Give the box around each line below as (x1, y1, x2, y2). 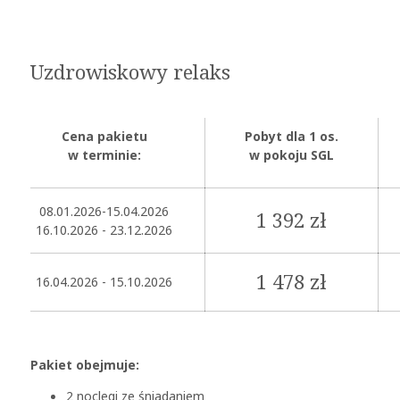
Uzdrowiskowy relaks (30, 57, 230, 88)
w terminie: (67, 145, 141, 164)
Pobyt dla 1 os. (245, 126, 338, 146)
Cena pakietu (61, 126, 147, 146)
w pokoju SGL (249, 145, 334, 164)
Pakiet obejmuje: (30, 354, 139, 374)
